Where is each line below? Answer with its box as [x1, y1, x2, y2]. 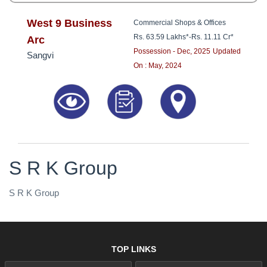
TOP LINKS [111, 244, 156, 254]
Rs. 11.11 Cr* [191, 33, 234, 42]
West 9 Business [27, 17, 112, 30]
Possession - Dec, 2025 [133, 47, 210, 56]
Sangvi [27, 50, 54, 61]
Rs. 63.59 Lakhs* [133, 33, 189, 42]
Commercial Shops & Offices [133, 18, 226, 27]
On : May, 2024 [133, 61, 182, 70]
